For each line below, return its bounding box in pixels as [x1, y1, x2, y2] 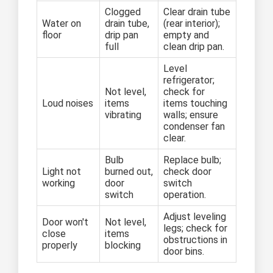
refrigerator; [163, 74, 214, 86]
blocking [105, 239, 141, 251]
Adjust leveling [163, 210, 226, 222]
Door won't [42, 216, 88, 228]
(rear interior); [163, 17, 220, 29]
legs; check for [163, 222, 227, 234]
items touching [163, 97, 227, 109]
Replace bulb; [163, 154, 221, 166]
